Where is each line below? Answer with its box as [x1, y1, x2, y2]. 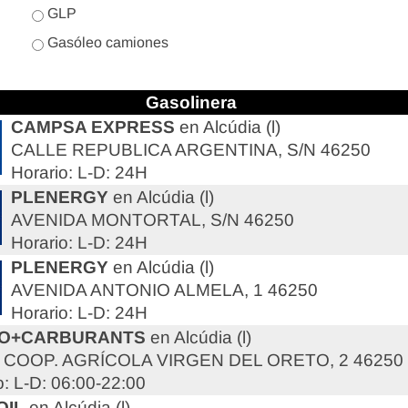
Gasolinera [145, 93, 237, 112]
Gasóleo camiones [44, 35, 168, 50]
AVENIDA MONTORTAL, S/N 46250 [11, 210, 294, 229]
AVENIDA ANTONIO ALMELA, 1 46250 [11, 280, 318, 300]
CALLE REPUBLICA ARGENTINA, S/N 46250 [11, 140, 371, 159]
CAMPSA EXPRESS [11, 117, 175, 137]
